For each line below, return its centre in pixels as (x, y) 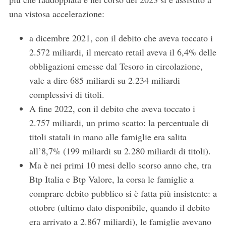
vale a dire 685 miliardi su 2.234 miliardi (104, 80)
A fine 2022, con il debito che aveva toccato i (112, 109)
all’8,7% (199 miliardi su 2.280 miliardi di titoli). (120, 151)
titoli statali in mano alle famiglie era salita (108, 137)
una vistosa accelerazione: (56, 14)
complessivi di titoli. (67, 95)
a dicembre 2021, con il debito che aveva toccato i (121, 38)
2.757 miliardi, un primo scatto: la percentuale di (119, 123)
